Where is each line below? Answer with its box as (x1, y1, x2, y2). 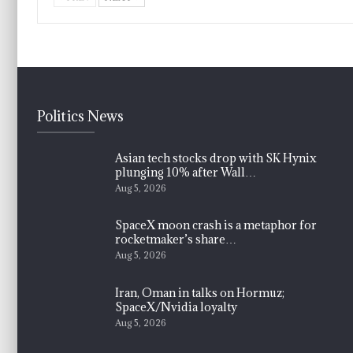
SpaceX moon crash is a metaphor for (115, 217, 317, 233)
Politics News (37, 106, 124, 125)
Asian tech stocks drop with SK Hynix (115, 150, 317, 165)
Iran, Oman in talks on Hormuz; (115, 284, 284, 300)
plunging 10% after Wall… (115, 164, 256, 180)
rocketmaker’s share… (115, 232, 236, 247)
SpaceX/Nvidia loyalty (115, 299, 237, 314)
